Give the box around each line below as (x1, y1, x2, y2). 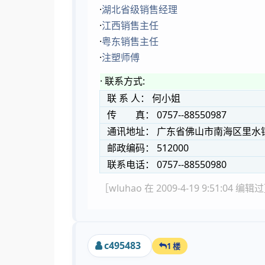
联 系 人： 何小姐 (100, 92, 180, 105)
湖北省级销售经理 (102, 3, 177, 16)
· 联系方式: (100, 75, 145, 88)
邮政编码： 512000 (100, 141, 189, 154)
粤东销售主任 (102, 35, 159, 48)
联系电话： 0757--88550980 (100, 158, 227, 171)
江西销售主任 (102, 19, 159, 32)
